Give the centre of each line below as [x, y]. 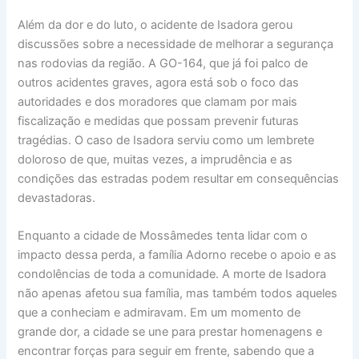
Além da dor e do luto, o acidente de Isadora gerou [155, 24]
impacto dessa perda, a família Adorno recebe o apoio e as [177, 255]
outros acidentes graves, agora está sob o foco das [159, 82]
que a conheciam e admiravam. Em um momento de [159, 313]
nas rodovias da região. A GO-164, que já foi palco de [163, 63]
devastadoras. [57, 198]
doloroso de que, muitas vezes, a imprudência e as [155, 159]
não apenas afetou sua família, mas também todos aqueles [178, 294]
